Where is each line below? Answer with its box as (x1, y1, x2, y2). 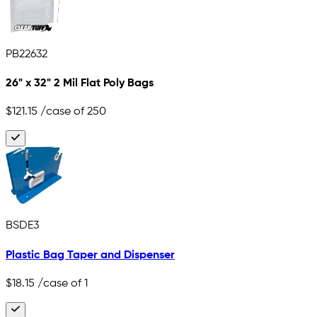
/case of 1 (35, 277, 88, 289)
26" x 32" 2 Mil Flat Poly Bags (6, 77, 154, 89)
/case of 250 (38, 106, 106, 118)
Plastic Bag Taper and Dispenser (6, 249, 175, 261)
